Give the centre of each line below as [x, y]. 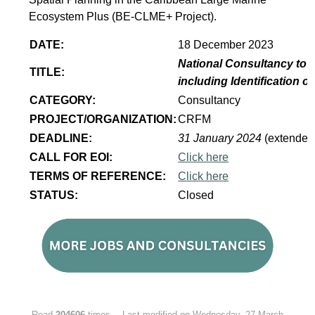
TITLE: [47, 72]
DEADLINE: [61, 138]
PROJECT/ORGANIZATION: [103, 119]
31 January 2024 [220, 138]
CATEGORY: [64, 100]
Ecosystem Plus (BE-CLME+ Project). [123, 17]
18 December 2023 [226, 45]
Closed [196, 195]
